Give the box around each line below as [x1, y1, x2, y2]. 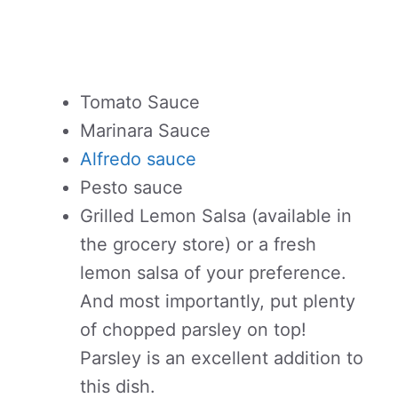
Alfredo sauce [80, 148, 196, 170]
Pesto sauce [80, 177, 183, 198]
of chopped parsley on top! [80, 319, 306, 340]
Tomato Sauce [80, 92, 200, 113]
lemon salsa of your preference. [80, 262, 346, 283]
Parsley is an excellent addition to [80, 347, 363, 369]
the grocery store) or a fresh [80, 234, 316, 255]
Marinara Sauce [80, 120, 211, 141]
